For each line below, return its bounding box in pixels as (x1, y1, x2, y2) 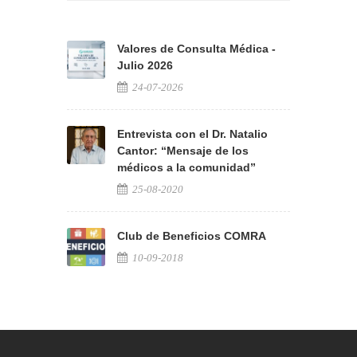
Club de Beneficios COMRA (117, 229, 266, 242)
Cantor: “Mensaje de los (117, 144, 249, 157)
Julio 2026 (117, 59, 173, 72)
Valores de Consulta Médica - (117, 42, 276, 55)
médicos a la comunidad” (117, 161, 256, 174)
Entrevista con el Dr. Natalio (117, 127, 268, 140)
